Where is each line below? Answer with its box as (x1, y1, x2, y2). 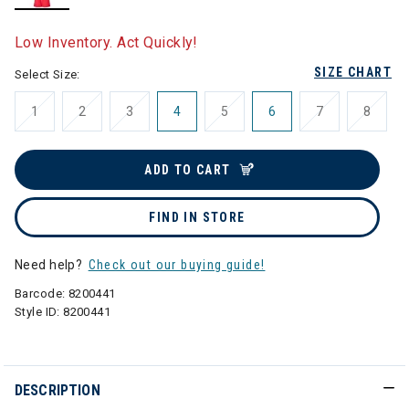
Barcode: (15, 287, 68, 300)
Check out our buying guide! (88, 257, 266, 272)
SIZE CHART (314, 65, 392, 79)
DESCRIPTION (15, 382, 100, 399)
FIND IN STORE (149, 210, 246, 225)
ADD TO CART (144, 163, 231, 177)
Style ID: (15, 305, 64, 319)
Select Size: (15, 68, 80, 81)
